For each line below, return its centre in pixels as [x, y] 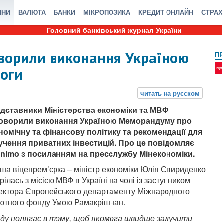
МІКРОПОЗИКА [107, 12]
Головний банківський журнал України [114, 30]
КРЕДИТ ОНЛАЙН [166, 12]
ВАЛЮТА [32, 12]
